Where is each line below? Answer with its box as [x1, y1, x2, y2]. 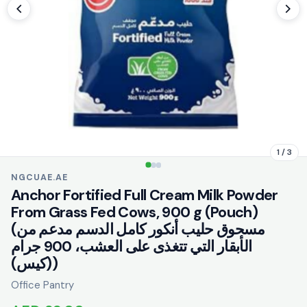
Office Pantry [11, 278, 74, 292]
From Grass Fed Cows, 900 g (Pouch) [11, 202, 258, 222]
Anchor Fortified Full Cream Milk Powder [11, 185, 278, 205]
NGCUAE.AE [11, 171, 68, 183]
